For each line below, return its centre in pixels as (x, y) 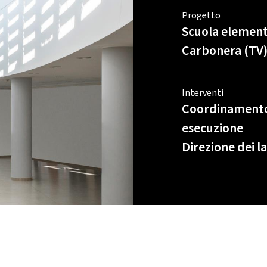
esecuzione (212, 128)
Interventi (202, 93)
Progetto (201, 15)
